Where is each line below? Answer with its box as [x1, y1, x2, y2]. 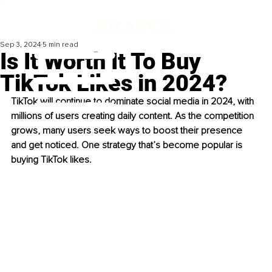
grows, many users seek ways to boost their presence [11, 124, 245, 137]
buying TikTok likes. [11, 154, 92, 166]
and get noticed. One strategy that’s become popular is [11, 139, 245, 152]
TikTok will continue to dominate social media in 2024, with [11, 95, 256, 108]
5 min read [42, 40, 78, 50]
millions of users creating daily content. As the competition [11, 110, 256, 123]
